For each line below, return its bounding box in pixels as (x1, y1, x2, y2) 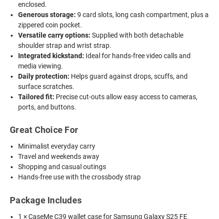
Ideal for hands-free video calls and (84, 51, 191, 60)
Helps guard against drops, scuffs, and (69, 72, 188, 80)
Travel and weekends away (18, 153, 100, 161)
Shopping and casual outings (18, 163, 107, 171)
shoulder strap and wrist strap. (18, 41, 112, 49)
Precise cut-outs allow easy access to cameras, (54, 92, 198, 101)
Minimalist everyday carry (18, 142, 96, 151)
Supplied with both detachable (90, 31, 184, 39)
